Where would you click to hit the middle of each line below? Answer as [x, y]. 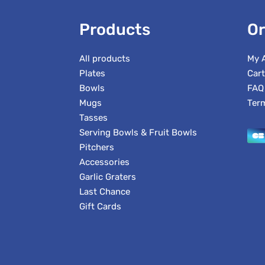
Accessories [105, 162]
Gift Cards [101, 207]
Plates [93, 74]
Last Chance [105, 192]
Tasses [94, 118]
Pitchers [97, 148]
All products [105, 59]
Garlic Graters [108, 177]
